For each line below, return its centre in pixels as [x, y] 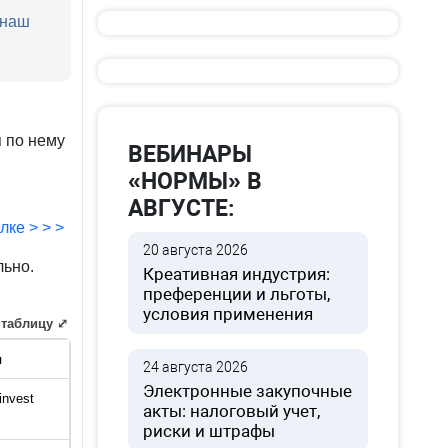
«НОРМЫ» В [195, 181]
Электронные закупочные [248, 391]
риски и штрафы [209, 431]
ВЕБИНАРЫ [190, 154]
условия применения [228, 314]
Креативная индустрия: [237, 274]
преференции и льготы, [237, 294]
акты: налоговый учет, [232, 411]
